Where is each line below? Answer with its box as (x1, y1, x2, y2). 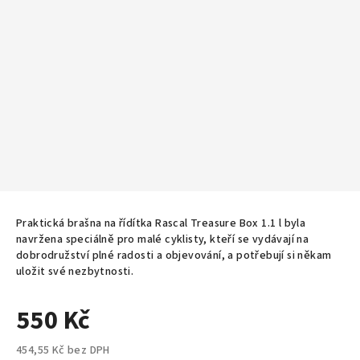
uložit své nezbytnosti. (16, 264, 137, 280)
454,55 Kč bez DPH (16, 342, 110, 358)
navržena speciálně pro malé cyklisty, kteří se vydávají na (16, 231, 309, 247)
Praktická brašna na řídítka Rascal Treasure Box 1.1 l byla (16, 215, 306, 231)
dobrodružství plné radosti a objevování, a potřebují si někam (16, 247, 332, 264)
